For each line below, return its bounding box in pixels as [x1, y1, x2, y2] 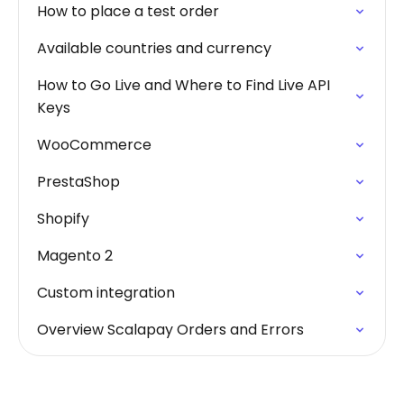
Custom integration [37, 282, 175, 303]
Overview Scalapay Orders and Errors [37, 319, 304, 340]
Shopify [37, 208, 89, 229]
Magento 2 [37, 245, 113, 266]
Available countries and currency [37, 38, 271, 59]
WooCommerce [37, 134, 151, 155]
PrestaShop [37, 171, 120, 192]
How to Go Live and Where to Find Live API [37, 75, 330, 96]
